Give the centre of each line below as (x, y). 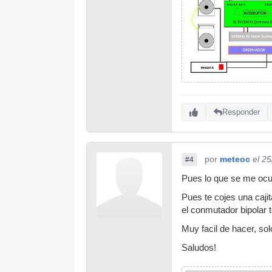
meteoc (235, 159)
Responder (241, 112)
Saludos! (199, 247)
